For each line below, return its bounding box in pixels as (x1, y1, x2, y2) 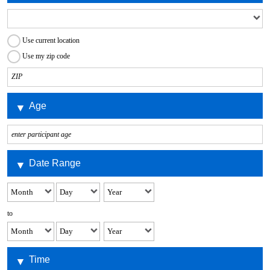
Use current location (22, 36, 80, 45)
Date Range (28, 158, 81, 168)
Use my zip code (22, 51, 70, 60)
